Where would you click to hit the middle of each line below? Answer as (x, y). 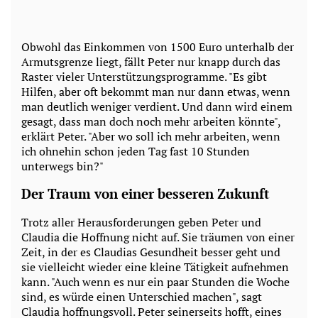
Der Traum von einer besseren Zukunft (146, 194)
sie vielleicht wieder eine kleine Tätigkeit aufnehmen (155, 267)
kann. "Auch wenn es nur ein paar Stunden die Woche (155, 282)
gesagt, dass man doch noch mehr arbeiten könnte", (151, 121)
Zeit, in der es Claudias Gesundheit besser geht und (151, 252)
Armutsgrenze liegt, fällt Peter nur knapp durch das (151, 61)
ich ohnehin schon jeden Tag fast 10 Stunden (136, 151)
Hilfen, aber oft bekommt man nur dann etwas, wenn (156, 91)
